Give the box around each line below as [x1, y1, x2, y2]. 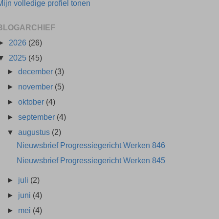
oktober [18, 97, 46, 106]
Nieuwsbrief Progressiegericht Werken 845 [17, 156, 166, 165]
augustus [18, 128, 52, 137]
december [18, 66, 55, 76]
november [18, 82, 55, 91]
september [18, 112, 57, 121]
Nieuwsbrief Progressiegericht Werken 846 [17, 141, 166, 150]
